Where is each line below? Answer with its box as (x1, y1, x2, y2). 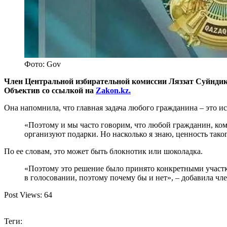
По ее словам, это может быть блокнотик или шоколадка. (4, 146, 203, 156)
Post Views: (4, 190, 42, 199)
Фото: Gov (24, 59, 61, 68)
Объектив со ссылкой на (4, 86, 96, 95)
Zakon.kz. (96, 86, 131, 95)
